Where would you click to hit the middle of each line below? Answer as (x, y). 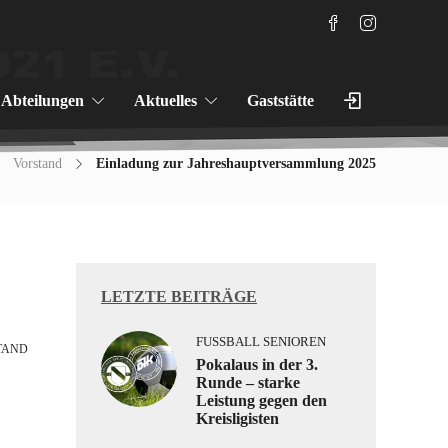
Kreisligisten (237, 418)
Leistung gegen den (261, 400)
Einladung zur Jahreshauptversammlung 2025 (236, 163)
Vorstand (37, 163)
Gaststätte (280, 100)
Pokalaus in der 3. (257, 364)
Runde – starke (248, 382)
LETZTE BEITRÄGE (179, 296)
